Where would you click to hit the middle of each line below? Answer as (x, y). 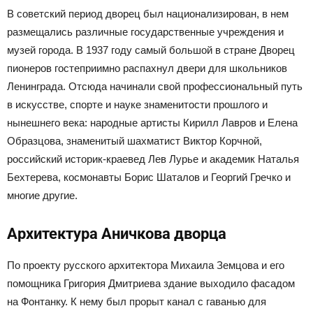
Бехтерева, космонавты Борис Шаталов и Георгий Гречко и (149, 177)
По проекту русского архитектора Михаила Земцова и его (146, 265)
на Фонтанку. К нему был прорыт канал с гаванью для (137, 302)
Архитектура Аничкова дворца (117, 234)
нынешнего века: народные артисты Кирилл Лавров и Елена (152, 123)
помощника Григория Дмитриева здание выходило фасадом (151, 284)
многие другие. (42, 196)
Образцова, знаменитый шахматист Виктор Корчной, (134, 141)
